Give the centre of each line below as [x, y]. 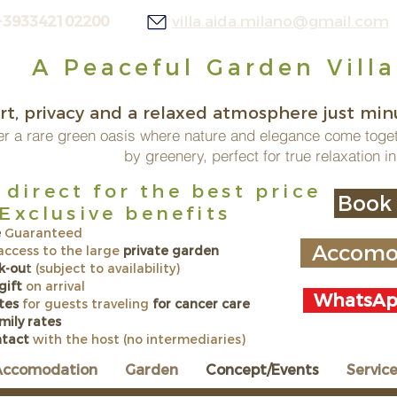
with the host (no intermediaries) [139, 339]
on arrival [54, 286]
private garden [171, 251]
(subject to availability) [106, 269]
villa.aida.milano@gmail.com [280, 21]
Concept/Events [262, 370]
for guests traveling [86, 304]
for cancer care [201, 304]
